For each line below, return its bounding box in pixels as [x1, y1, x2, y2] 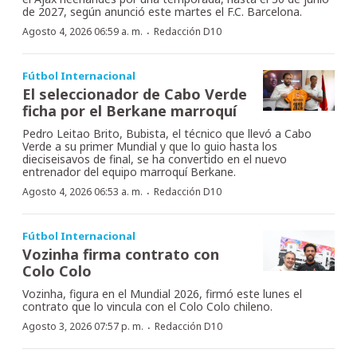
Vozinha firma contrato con [22, 245, 219, 265]
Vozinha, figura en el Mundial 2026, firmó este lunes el [22, 286, 302, 302]
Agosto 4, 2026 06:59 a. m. [22, 25, 143, 39]
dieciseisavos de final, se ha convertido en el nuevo [22, 151, 287, 167]
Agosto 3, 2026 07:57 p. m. [22, 320, 143, 334]
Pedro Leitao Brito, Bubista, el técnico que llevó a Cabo [22, 126, 312, 142]
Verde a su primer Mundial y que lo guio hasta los [22, 139, 277, 155]
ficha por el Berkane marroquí [22, 101, 237, 121]
